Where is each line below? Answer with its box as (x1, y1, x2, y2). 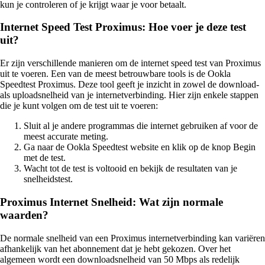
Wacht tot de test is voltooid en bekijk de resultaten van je (24, 163, 237, 174)
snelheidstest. (24, 174, 73, 185)
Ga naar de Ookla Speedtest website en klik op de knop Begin (24, 142, 256, 153)
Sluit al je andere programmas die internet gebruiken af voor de (24, 121, 258, 131)
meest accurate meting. (24, 131, 108, 142)
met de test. (24, 153, 66, 163)
